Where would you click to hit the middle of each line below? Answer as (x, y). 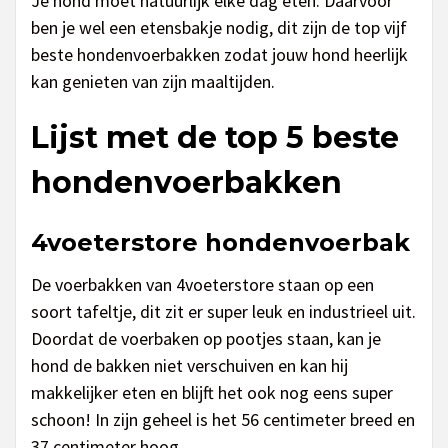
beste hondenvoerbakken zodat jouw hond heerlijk (219, 55)
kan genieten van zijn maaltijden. (153, 82)
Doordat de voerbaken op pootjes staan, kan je (206, 339)
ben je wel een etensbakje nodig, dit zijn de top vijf (219, 28)
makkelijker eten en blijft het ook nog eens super (212, 393)
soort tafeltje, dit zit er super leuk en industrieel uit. (223, 312)
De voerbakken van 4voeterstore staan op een (202, 285)
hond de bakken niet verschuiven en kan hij (189, 366)
